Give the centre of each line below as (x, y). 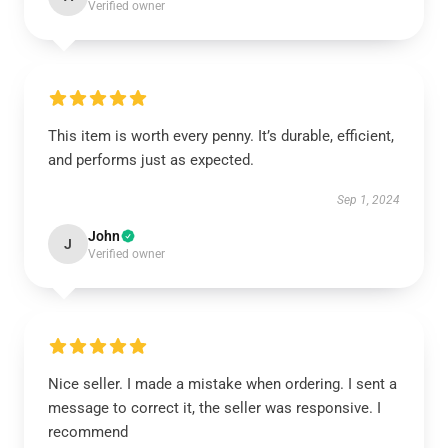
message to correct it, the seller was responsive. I (214, 408)
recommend (88, 432)
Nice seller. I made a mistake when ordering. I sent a (222, 384)
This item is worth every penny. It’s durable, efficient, (221, 136)
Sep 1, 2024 (368, 200)
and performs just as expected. (153, 160)
